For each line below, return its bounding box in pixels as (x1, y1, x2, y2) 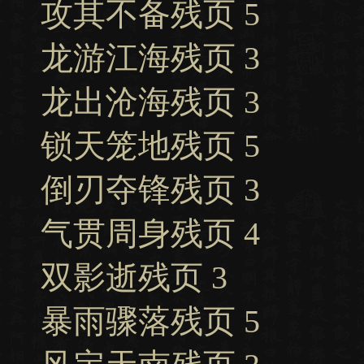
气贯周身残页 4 (41, 215, 260, 252)
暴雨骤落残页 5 (41, 303, 260, 340)
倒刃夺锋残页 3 (41, 171, 260, 208)
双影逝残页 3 (41, 259, 227, 296)
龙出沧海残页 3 (41, 84, 260, 120)
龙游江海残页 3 (41, 40, 260, 76)
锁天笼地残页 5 (41, 128, 260, 164)
